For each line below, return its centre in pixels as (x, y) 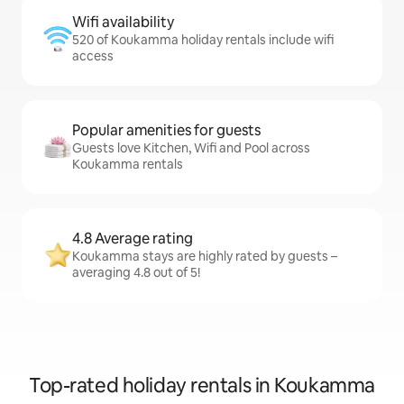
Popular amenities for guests (166, 131)
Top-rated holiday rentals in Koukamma (202, 386)
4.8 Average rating (133, 239)
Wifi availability (123, 23)
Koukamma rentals (128, 165)
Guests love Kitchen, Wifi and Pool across (191, 148)
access (93, 56)
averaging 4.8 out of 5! (136, 273)
